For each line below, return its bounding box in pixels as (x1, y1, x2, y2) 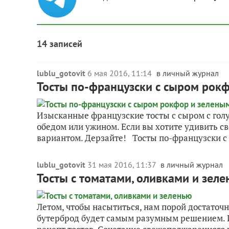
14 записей (37, 38, 82, 50)
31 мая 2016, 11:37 (87, 159, 158, 170)
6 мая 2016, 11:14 (87, 68, 154, 78)
